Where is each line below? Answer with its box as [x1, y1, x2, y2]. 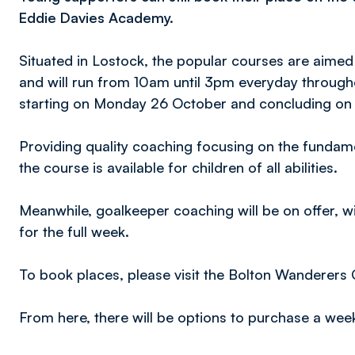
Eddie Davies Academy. [19, 9, 174, 26]
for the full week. [19, 223, 129, 240]
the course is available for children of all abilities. [19, 158, 338, 176]
